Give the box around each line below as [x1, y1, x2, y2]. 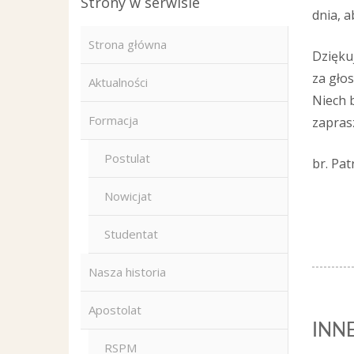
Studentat [104, 226, 158, 242]
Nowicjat [104, 188, 152, 204]
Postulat [104, 150, 150, 166]
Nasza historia [88, 264, 166, 280]
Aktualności [88, 74, 148, 90]
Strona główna [88, 36, 167, 52]
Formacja [88, 112, 138, 128]
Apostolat [88, 302, 141, 318]
